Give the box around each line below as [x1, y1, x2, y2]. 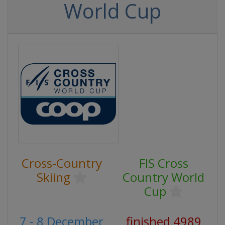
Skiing [36, 169, 70, 185]
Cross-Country [21, 155, 102, 171]
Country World [123, 169, 204, 185]
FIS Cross [139, 155, 188, 171]
